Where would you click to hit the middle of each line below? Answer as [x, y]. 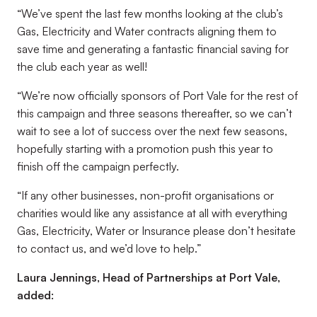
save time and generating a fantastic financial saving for [153, 49]
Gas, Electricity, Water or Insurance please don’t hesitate [156, 231]
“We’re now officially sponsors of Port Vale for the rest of [157, 96]
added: [35, 295]
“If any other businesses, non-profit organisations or [145, 195]
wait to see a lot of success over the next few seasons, [152, 131]
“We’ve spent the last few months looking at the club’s [150, 13]
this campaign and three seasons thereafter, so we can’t [155, 113]
